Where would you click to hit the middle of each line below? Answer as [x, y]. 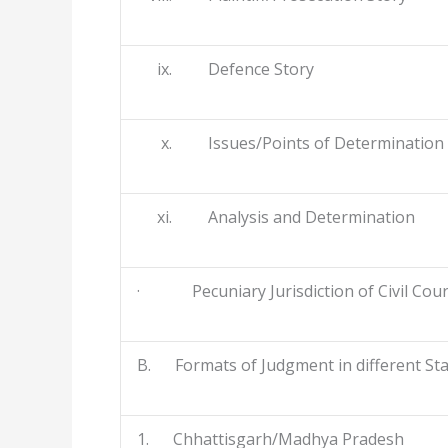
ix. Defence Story [225, 69]
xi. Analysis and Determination [276, 217]
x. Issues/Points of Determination [290, 143]
